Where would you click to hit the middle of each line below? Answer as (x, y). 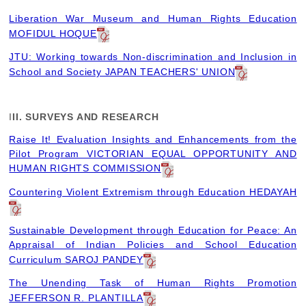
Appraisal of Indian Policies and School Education (153, 244)
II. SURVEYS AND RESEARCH (86, 117)
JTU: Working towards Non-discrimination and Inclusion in (153, 56)
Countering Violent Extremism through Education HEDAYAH (153, 192)
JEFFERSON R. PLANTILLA (76, 297)
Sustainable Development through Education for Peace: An (153, 230)
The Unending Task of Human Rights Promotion (153, 283)
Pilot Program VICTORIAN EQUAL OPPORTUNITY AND (153, 153)
